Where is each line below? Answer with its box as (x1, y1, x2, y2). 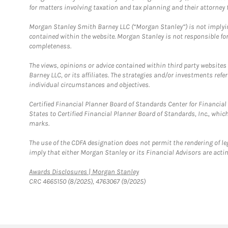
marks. (29, 119, 49, 128)
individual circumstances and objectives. (29, 80, 150, 89)
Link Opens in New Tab (138, 167, 204, 176)
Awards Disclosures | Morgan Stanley (29, 167, 139, 176)
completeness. (29, 42, 71, 50)
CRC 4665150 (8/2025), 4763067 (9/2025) (29, 177, 146, 186)
